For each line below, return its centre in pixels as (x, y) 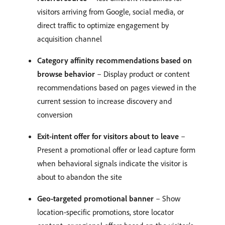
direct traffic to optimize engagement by (103, 25)
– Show (167, 198)
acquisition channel (70, 39)
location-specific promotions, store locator (105, 212)
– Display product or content (142, 74)
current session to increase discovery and (104, 101)
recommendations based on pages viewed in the (117, 87)
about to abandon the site (80, 177)
